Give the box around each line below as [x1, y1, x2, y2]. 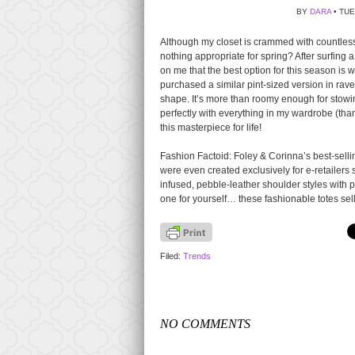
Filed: [160, 251, 183, 261]
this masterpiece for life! [160, 122, 261, 133]
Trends [183, 251, 211, 261]
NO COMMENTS [160, 317, 250, 330]
